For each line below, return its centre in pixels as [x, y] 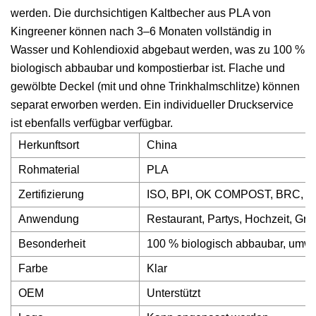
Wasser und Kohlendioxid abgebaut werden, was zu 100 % [158, 50]
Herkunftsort [49, 145]
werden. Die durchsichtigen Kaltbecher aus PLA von [141, 13]
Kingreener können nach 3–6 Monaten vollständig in [141, 31]
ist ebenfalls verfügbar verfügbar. [92, 123]
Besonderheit [52, 244]
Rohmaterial [49, 170]
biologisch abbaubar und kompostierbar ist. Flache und [148, 68]
